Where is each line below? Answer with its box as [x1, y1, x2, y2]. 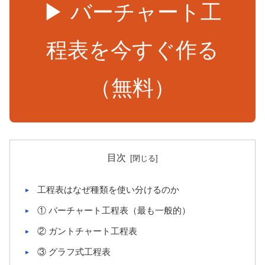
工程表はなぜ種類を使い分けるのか [37, 185, 179, 195]
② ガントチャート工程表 [37, 226, 137, 237]
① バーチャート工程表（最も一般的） [37, 205, 190, 216]
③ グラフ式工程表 [37, 247, 111, 257]
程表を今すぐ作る [46, 37, 219, 62]
